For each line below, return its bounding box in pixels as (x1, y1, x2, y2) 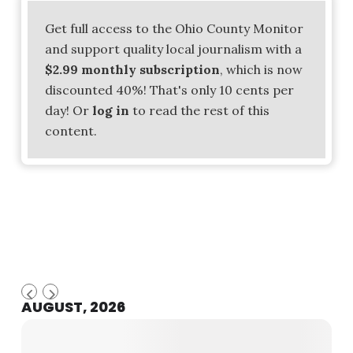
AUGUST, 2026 (20, 296, 125, 317)
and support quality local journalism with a (44, 40, 302, 57)
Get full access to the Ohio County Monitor (44, 20, 303, 36)
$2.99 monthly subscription (44, 61, 220, 77)
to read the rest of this (128, 102, 269, 118)
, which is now (219, 61, 303, 77)
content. (44, 122, 97, 139)
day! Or (44, 102, 92, 118)
